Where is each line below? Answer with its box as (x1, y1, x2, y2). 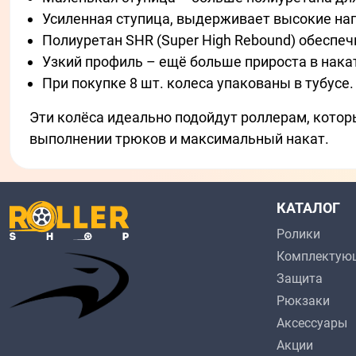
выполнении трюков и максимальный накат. (29, 130, 329, 148)
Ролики (277, 226, 320, 242)
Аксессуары (277, 315, 347, 331)
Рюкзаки (277, 293, 330, 309)
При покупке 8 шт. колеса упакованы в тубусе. (42, 75, 354, 92)
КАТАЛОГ (277, 199, 340, 217)
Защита (277, 271, 323, 287)
